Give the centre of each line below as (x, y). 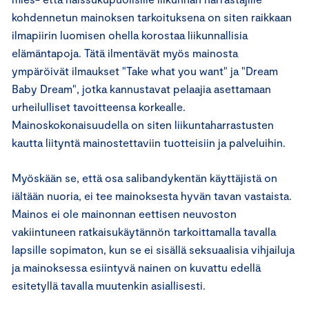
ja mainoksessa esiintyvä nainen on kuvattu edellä (136, 267)
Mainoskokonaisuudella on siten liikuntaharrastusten (143, 124)
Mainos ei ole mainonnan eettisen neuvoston (124, 213)
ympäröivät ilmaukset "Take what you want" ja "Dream (145, 71)
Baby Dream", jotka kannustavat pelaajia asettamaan (141, 89)
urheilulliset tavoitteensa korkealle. (99, 107)
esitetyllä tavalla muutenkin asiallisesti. (109, 285)
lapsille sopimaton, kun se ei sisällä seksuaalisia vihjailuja (153, 249)
